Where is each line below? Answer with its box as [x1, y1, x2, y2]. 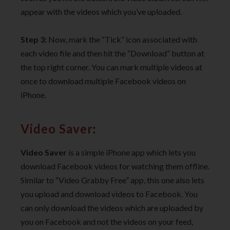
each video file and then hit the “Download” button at [21, 48, 204, 59]
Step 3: [21, 34, 47, 45]
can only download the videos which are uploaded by [21, 203, 203, 213]
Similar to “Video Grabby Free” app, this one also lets [21, 175, 204, 185]
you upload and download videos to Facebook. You [21, 189, 198, 199]
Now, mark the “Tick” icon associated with [47, 34, 197, 45]
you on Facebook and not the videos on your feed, [21, 217, 193, 227]
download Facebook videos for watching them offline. [21, 161, 209, 171]
